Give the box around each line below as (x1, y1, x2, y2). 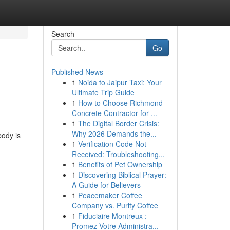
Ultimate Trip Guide (71, 87, 135, 98)
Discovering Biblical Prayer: (78, 169, 166, 180)
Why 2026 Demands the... (71, 128, 157, 139)
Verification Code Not (78, 139, 146, 149)
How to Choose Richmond (78, 98, 163, 108)
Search (51, 29, 74, 39)
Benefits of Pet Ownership (78, 159, 162, 169)
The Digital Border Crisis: (78, 118, 159, 128)
